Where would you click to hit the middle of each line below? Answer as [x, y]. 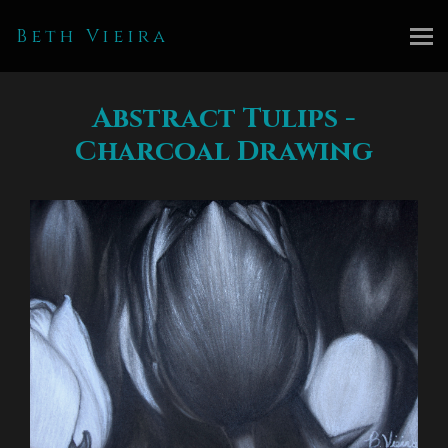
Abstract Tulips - [224, 118]
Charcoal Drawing [224, 151]
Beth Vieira [92, 36]
